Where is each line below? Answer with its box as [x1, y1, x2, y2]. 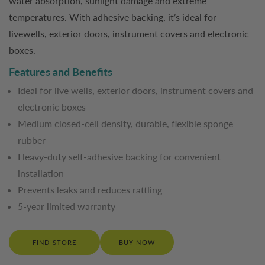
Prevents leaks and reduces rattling [18, 184, 162, 195]
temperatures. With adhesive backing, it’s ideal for [9, 11, 216, 22]
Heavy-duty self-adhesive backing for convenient [18, 151, 221, 162]
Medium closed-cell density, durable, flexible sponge [18, 118, 233, 129]
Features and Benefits [9, 65, 112, 78]
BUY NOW [119, 238, 155, 246]
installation [18, 167, 64, 179]
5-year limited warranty [18, 201, 115, 212]
